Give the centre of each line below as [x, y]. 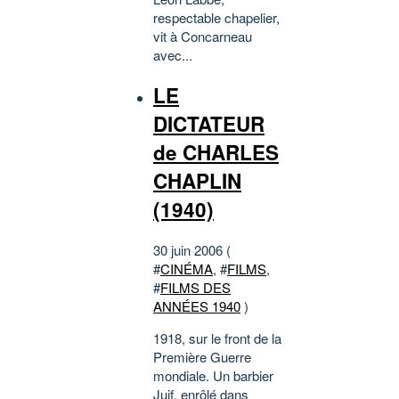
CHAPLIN [197, 181]
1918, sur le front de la [217, 338]
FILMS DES [195, 287]
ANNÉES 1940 [197, 305]
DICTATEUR [209, 124]
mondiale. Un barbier [213, 375]
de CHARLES [216, 153]
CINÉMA [187, 268]
